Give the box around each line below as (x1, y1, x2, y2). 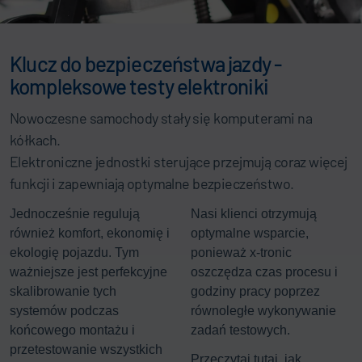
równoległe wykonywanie (191, 303, 336, 318)
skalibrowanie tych (10, 284, 116, 298)
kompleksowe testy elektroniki (10, 73, 268, 99)
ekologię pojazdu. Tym (10, 245, 139, 259)
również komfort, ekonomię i (10, 225, 170, 240)
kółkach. (10, 130, 61, 149)
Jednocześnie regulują (10, 206, 140, 221)
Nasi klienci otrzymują (191, 206, 317, 221)
